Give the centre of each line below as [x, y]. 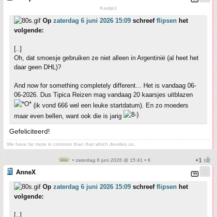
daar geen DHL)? [38, 67]
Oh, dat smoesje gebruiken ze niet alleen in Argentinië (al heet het [106, 58]
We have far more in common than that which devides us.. [72, 144]
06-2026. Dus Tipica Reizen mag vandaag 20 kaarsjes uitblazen [103, 95]
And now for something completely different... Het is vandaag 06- [105, 85]
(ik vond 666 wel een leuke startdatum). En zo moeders [110, 105]
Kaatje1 [108, 8]
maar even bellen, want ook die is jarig [69, 116]
